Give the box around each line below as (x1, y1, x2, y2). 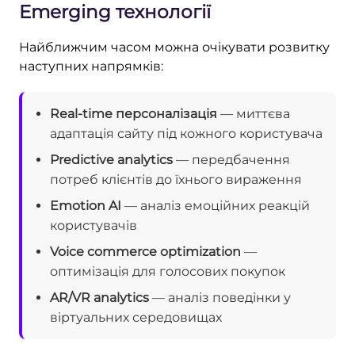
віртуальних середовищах (50, 309, 222, 325)
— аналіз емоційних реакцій (121, 197, 310, 213)
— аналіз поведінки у (149, 289, 291, 305)
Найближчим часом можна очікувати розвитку (19, 39, 330, 55)
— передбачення (173, 151, 290, 167)
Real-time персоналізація (50, 105, 217, 121)
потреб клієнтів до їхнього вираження (50, 171, 302, 187)
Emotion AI (50, 197, 121, 213)
